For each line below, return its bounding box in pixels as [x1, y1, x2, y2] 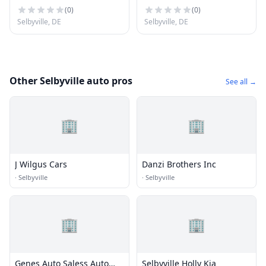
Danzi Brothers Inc [142, 159, 216, 170]
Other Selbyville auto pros [9, 74, 132, 87]
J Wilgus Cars [15, 159, 67, 170]
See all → [226, 77, 256, 87]
